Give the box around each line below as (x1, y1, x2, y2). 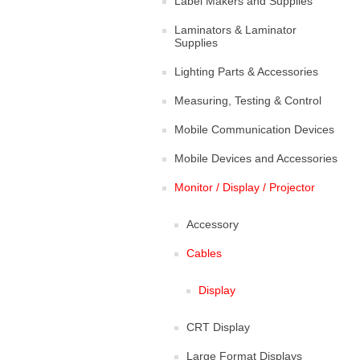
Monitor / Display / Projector (174, 181, 315, 194)
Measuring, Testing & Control (174, 94, 321, 107)
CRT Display (186, 321, 250, 333)
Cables (186, 247, 222, 260)
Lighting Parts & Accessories (174, 65, 318, 78)
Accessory (186, 218, 239, 231)
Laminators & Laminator (174, 23, 297, 36)
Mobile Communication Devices (174, 123, 334, 136)
